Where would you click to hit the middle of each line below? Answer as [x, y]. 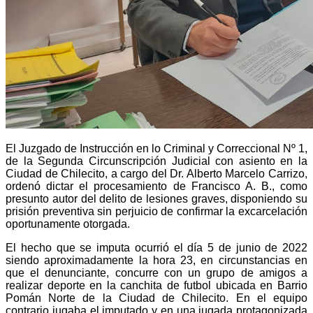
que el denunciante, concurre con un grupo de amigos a [156, 272]
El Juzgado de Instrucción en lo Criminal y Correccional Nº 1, [156, 148]
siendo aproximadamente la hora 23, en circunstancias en [156, 260]
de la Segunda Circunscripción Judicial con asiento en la [156, 161]
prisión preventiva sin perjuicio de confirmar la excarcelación [156, 211]
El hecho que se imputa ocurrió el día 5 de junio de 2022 [156, 247]
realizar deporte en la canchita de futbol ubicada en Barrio [156, 285]
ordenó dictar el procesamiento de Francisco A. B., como [156, 186]
